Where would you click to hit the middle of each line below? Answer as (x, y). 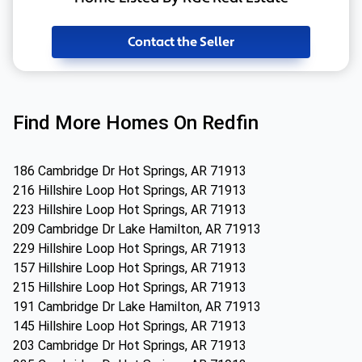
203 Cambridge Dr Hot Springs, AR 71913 (130, 345)
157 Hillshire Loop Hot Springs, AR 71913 (130, 268)
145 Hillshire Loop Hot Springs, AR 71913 (130, 326)
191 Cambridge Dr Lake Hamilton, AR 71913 (137, 307)
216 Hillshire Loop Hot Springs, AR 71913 (130, 190)
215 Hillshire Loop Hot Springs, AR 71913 (130, 287)
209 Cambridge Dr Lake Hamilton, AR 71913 (137, 229)
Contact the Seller (181, 42)
